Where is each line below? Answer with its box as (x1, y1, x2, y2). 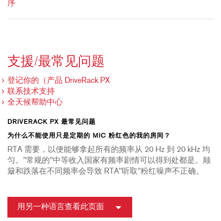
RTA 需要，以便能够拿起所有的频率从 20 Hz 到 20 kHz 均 (7, 146, 210, 154)
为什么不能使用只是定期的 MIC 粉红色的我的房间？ (7, 133, 171, 140)
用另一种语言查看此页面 (17, 203, 104, 212)
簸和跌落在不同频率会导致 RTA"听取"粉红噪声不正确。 (7, 168, 204, 176)
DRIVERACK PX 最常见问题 (7, 119, 96, 126)
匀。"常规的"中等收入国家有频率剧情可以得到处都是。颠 (7, 157, 211, 165)
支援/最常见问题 (7, 56, 105, 70)
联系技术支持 (7, 88, 55, 96)
